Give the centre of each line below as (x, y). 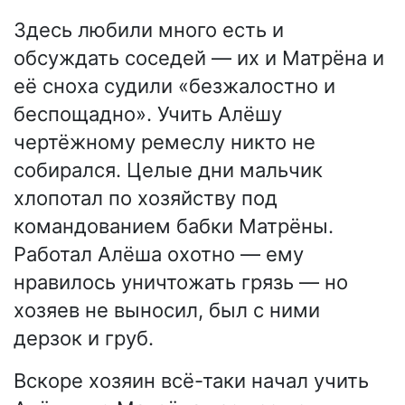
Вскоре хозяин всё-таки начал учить (191, 381)
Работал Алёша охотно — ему (159, 254)
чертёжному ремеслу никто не (165, 142)
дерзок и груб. (84, 339)
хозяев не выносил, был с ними (167, 311)
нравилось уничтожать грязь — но (181, 283)
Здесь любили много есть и (149, 30)
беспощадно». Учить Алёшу (148, 114)
